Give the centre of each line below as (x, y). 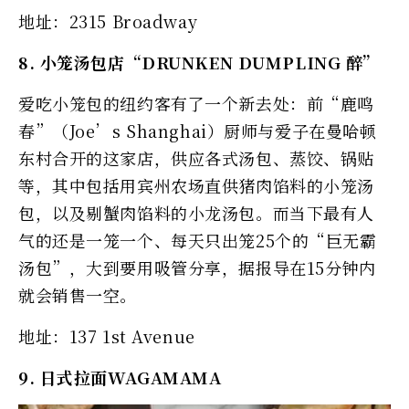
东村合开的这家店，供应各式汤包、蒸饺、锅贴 (196, 157)
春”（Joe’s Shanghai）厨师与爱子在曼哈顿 (198, 130)
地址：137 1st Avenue (107, 336)
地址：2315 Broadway (108, 21)
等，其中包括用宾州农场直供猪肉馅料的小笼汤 (196, 185)
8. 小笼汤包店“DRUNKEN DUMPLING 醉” (199, 62)
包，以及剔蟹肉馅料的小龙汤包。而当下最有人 (196, 212)
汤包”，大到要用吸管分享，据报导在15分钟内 (197, 267)
